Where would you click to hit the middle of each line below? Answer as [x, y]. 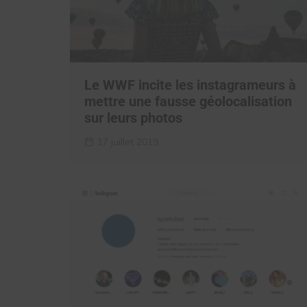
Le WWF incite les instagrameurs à [190, 85]
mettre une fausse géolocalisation [188, 101]
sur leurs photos [133, 118]
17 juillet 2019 [128, 142]
